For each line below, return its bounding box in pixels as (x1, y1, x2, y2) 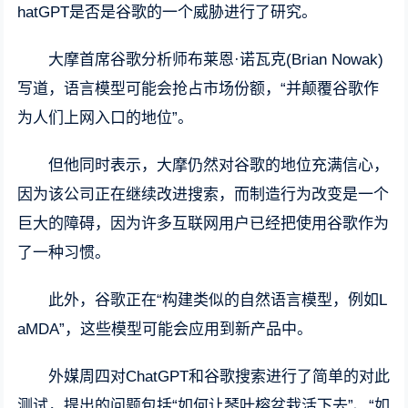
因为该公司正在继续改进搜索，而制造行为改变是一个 (17, 186, 390, 203)
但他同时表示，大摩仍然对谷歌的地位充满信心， (48, 157, 390, 174)
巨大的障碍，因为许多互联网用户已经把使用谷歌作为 (17, 215, 390, 232)
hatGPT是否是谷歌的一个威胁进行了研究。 (17, 4, 318, 21)
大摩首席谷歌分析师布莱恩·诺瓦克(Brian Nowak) (48, 51, 384, 68)
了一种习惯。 (17, 244, 111, 261)
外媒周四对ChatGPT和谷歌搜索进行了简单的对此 (48, 368, 391, 385)
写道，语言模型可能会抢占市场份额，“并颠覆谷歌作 (17, 80, 380, 97)
